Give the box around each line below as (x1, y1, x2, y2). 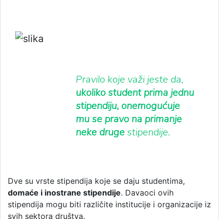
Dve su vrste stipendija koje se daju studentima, (8, 175, 185, 186)
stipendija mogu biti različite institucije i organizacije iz (8, 199, 211, 209)
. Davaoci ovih (121, 187, 174, 197)
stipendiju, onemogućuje (76, 99, 180, 112)
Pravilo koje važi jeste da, (76, 72, 183, 86)
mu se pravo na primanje (76, 112, 182, 126)
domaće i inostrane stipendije (8, 187, 121, 197)
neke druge (76, 125, 125, 139)
